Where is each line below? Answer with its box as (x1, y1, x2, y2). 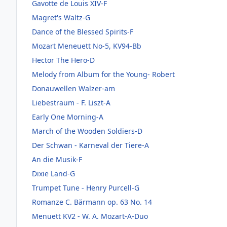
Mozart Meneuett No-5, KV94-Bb (32, 41, 141, 51)
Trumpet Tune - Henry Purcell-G (32, 182, 139, 193)
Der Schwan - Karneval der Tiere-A (32, 140, 149, 150)
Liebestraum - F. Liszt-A (32, 97, 110, 107)
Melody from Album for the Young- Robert (32, 69, 175, 79)
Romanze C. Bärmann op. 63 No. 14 (32, 197, 152, 207)
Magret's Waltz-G (32, 12, 90, 22)
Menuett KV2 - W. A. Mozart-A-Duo (32, 211, 148, 221)
